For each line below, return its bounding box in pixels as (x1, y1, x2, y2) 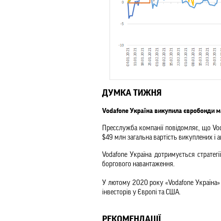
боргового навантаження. (102, 161, 175, 168)
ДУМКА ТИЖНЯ (102, 88, 162, 97)
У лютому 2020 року (102, 180, 166, 186)
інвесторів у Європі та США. (102, 189, 181, 196)
